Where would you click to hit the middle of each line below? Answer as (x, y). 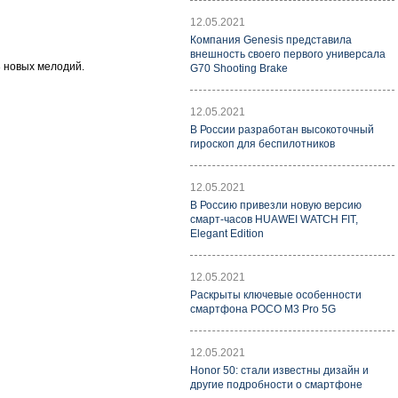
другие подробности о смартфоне (276, 385)
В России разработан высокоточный (282, 130)
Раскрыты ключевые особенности (276, 295)
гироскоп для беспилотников (263, 144)
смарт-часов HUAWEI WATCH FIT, (274, 219)
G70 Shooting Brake (239, 68)
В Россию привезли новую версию (276, 205)
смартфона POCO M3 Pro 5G (263, 309)
